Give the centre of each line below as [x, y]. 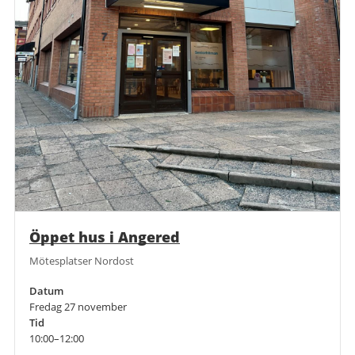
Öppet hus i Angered [105, 237]
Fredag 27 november [78, 306]
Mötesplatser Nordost [82, 260]
